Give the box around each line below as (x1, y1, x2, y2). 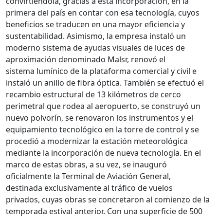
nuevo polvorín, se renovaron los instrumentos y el (6, 112, 193, 124)
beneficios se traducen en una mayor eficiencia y (6, 19, 185, 30)
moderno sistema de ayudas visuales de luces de (6, 42, 185, 54)
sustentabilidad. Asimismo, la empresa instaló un (6, 31, 186, 42)
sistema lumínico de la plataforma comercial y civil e (6, 66, 197, 77)
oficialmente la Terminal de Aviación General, (6, 171, 171, 182)
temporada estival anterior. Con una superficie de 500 (6, 206, 202, 217)
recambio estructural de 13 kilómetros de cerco (6, 89, 181, 100)
